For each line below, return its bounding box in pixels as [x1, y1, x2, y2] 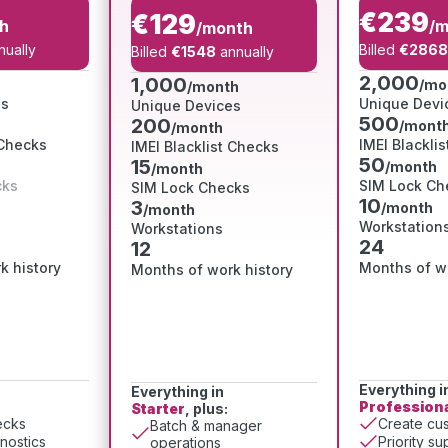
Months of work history [131, 260, 293, 278]
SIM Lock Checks [131, 178, 250, 196]
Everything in [131, 382, 224, 400]
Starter [131, 399, 185, 417]
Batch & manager [150, 416, 262, 434]
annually [216, 42, 274, 60]
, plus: [185, 399, 228, 417]
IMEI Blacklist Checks [131, 137, 279, 155]
